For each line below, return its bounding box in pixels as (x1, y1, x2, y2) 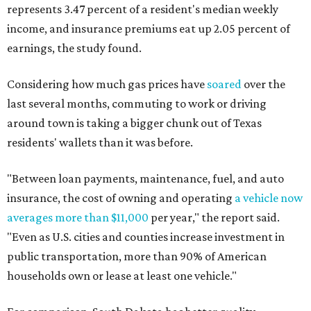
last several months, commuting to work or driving (7, 96, 267, 110)
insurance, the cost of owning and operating (7, 191, 235, 205)
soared (207, 77, 242, 91)
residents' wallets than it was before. (7, 135, 193, 149)
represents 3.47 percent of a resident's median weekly (7, 2, 278, 16)
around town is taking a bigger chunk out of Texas (7, 116, 262, 130)
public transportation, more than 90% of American (7, 249, 267, 263)
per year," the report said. (149, 210, 280, 224)
